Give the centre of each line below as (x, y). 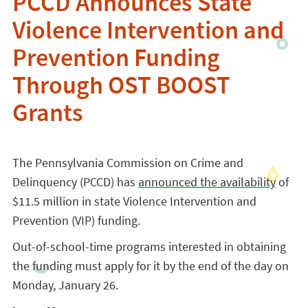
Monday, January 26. (65, 285)
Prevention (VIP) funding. (77, 220)
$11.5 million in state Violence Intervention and (134, 201)
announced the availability (207, 182)
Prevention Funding (116, 60)
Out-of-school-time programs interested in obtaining (149, 246)
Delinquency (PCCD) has (75, 182)
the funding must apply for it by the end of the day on (150, 266)
